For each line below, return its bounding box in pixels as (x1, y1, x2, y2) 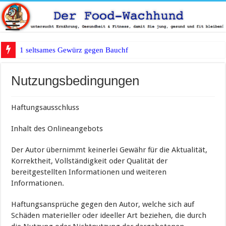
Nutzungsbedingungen (11, 73, 140, 89)
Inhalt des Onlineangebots (11, 124, 103, 134)
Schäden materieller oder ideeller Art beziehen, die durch (11, 211, 207, 220)
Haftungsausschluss (11, 103, 80, 112)
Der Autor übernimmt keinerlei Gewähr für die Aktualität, (11, 145, 208, 155)
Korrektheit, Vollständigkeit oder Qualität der (11, 156, 168, 166)
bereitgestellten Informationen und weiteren (11, 167, 167, 177)
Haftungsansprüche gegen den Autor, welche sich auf (11, 200, 195, 209)
